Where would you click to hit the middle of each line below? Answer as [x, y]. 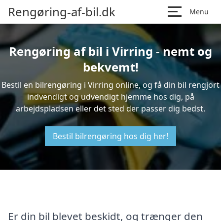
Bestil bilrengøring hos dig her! [110, 136]
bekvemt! [110, 67]
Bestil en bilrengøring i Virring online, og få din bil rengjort [110, 85]
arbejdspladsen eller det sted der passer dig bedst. [110, 109]
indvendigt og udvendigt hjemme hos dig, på [110, 97]
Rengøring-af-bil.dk [62, 12]
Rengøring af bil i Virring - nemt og [110, 51]
